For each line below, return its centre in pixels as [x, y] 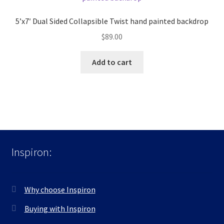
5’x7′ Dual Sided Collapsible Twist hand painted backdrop [112, 21]
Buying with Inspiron [60, 209]
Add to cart [112, 62]
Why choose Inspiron [60, 190]
